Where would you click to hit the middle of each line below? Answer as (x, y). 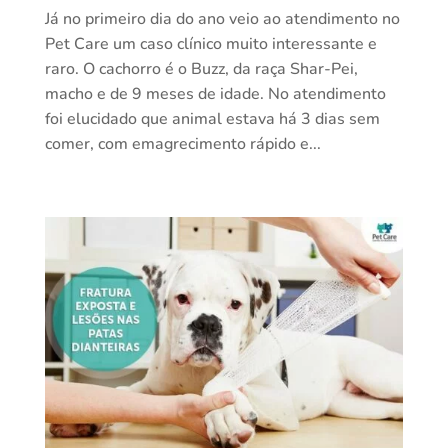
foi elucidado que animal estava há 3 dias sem (212, 118)
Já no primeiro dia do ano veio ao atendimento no (222, 18)
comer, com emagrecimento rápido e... (182, 143)
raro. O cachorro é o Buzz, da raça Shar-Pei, (201, 68)
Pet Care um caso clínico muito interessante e (210, 43)
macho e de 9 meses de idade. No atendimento (215, 93)
